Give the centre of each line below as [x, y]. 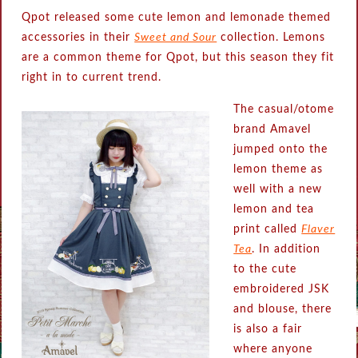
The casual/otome [284, 110]
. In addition [286, 250]
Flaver [318, 230]
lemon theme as [278, 170]
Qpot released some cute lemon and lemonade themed [177, 18]
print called [268, 230]
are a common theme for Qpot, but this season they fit [178, 58]
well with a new [278, 190]
